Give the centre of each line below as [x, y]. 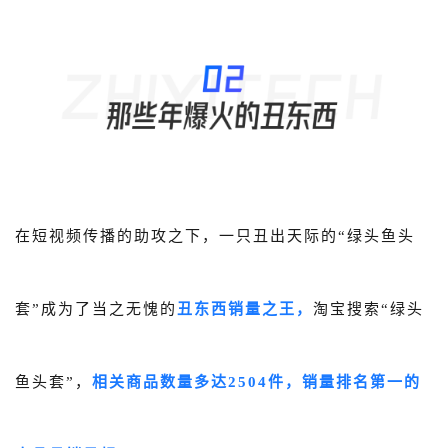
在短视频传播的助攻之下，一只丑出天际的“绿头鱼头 [215, 235]
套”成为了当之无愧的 [96, 308]
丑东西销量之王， [245, 308]
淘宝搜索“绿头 [368, 308]
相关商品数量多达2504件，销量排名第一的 [256, 381]
